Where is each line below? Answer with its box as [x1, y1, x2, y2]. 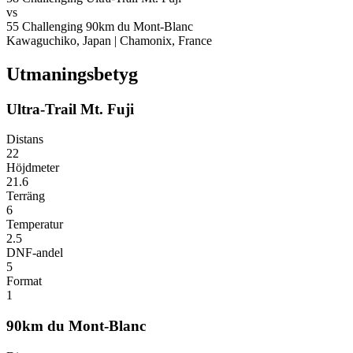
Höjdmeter [6, 161, 59, 175]
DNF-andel [6, 246, 63, 260]
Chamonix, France [120, 33, 212, 47]
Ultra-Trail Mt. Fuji [6, 100, 134, 117]
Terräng [6, 189, 45, 203]
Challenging [22, 19, 83, 33]
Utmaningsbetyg [6, 63, 138, 84]
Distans [6, 132, 43, 147]
